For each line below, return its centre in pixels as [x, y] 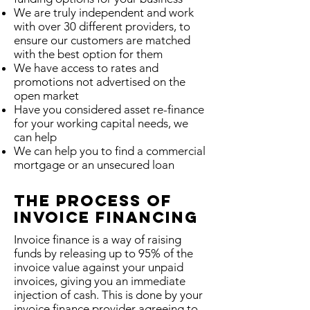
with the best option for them [88, 54]
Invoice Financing [106, 217]
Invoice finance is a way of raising [98, 239]
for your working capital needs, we [101, 123]
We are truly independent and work [104, 12]
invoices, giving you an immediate [100, 281]
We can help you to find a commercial [110, 151]
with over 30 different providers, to [102, 26]
